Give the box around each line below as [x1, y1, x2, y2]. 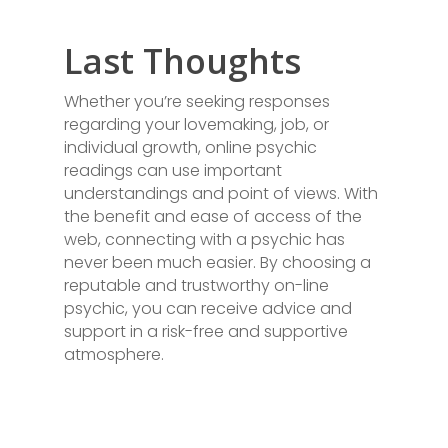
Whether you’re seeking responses [64, 90, 330, 113]
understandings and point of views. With [64, 182, 378, 205]
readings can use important [64, 159, 282, 182]
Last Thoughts [64, 38, 301, 84]
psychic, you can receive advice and [64, 297, 352, 320]
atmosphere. [64, 343, 164, 366]
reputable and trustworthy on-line [64, 274, 329, 297]
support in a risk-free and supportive [64, 320, 348, 343]
